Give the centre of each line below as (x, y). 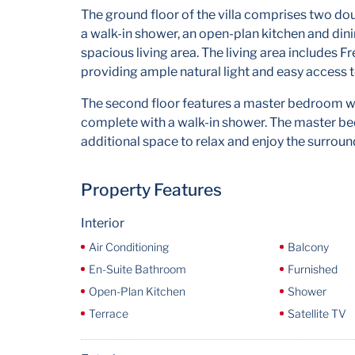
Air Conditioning (129, 247)
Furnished (312, 269)
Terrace (109, 313)
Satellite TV (317, 313)
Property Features (151, 190)
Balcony (308, 247)
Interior (103, 223)
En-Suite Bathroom (137, 269)
